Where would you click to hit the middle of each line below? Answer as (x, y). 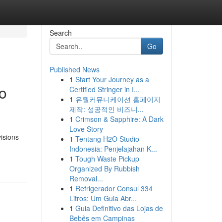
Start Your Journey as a (112, 79)
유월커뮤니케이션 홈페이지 (118, 99)
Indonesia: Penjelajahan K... (113, 149)
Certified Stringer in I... (104, 89)
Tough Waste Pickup (107, 159)
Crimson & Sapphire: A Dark (119, 119)
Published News (74, 69)
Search (60, 33)
